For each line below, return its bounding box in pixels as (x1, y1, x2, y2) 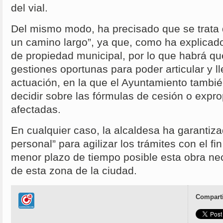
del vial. (11, 2, 48, 14)
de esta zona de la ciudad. (11, 165, 137, 177)
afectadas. (11, 104, 61, 116)
